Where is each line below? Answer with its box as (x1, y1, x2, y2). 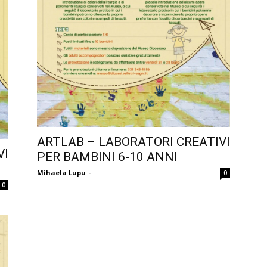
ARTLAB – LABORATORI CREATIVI (37, 134, 230, 149)
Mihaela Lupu (37, 167, 86, 177)
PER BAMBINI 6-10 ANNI (37, 149, 178, 164)
